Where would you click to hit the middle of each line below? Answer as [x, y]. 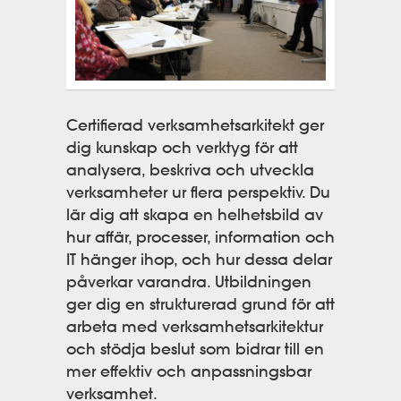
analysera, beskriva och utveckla [190, 169]
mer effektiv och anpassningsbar [189, 371]
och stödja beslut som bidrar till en [195, 348]
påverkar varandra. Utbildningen [189, 281]
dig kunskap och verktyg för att [182, 147]
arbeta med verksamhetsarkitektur [195, 326]
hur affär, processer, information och [200, 236]
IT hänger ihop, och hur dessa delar [199, 259]
